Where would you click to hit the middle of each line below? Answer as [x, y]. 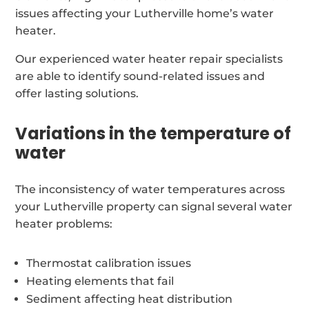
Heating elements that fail [100, 281]
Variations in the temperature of [153, 133]
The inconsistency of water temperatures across [150, 189]
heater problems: [64, 223]
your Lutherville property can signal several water [154, 206]
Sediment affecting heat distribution [130, 299]
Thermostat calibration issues [109, 263]
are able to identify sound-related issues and [140, 76]
